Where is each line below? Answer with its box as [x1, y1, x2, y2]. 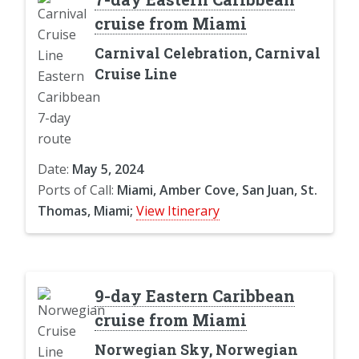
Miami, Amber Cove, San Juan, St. [117, 180, 317, 199]
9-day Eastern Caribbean [94, 284, 295, 306]
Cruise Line [94, 64, 177, 83]
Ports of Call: [38, 180, 117, 199]
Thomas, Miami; [38, 201, 133, 220]
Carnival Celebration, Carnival [94, 43, 321, 63]
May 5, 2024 [72, 159, 143, 178]
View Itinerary [136, 201, 220, 220]
